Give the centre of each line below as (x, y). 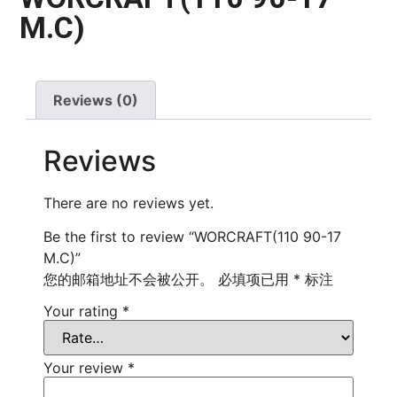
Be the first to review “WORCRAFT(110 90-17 (192, 237)
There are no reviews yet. (128, 202)
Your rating (83, 311)
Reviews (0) (96, 101)
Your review (86, 368)
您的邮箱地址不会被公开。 (128, 280)
